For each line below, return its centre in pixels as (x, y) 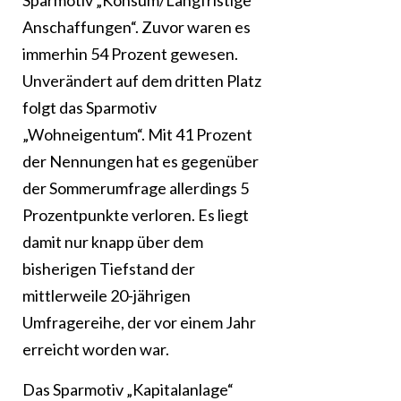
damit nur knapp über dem (113, 242)
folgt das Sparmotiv (90, 108)
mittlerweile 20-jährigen (107, 296)
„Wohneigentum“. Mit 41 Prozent (137, 135)
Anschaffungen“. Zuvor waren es (137, 27)
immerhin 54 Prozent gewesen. (130, 54)
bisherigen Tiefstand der (109, 269)
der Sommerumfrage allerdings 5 (136, 188)
